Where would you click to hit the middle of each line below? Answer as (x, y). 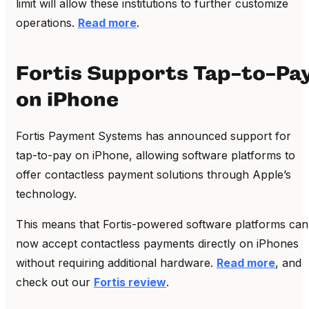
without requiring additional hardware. (116, 262)
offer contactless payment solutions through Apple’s (153, 174)
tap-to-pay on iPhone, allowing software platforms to (156, 155)
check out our (55, 282)
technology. (46, 193)
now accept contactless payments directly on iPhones (157, 243)
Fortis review (130, 282)
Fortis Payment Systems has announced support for (153, 136)
